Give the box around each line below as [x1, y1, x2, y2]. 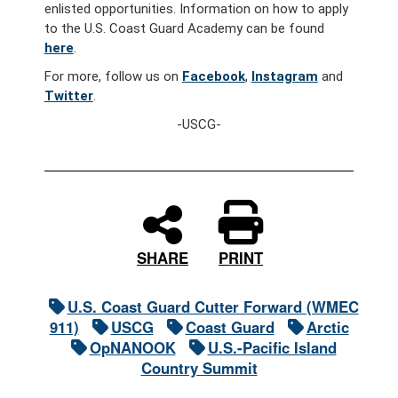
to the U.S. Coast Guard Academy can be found [44, 20, 324, 36]
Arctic [306, 315, 349, 338]
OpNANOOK [89, 336, 176, 358]
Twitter [44, 87, 93, 104]
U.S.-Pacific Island [207, 336, 337, 358]
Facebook [181, 68, 245, 84]
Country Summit [140, 356, 258, 378]
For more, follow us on [44, 68, 182, 84]
